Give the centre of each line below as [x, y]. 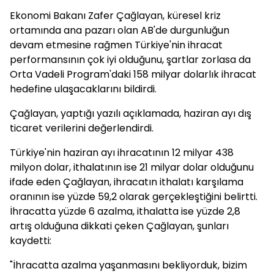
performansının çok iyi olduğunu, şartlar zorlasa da [130, 60]
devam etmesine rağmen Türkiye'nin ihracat [116, 45]
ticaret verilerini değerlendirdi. [82, 128]
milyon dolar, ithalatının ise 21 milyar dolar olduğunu [132, 167]
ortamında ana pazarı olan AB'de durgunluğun [120, 30]
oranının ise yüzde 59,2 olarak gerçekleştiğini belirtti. [134, 197]
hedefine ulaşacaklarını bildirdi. [83, 89]
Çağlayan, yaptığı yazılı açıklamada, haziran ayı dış [131, 113]
